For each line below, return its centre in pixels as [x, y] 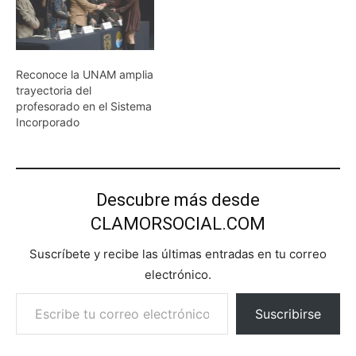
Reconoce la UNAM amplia [85, 74]
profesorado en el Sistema [84, 106]
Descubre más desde [178, 199]
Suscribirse [288, 313]
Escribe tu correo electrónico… [20, 292]
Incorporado [48, 122]
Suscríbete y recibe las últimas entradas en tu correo [178, 253]
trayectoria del [54, 90]
